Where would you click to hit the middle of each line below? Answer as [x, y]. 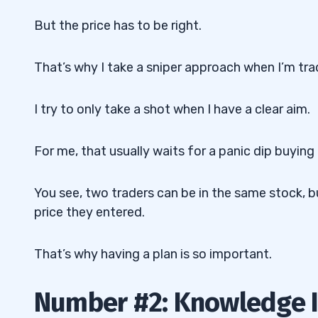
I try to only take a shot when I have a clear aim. [172, 110]
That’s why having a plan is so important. [153, 254]
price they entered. [89, 213]
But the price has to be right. [118, 26]
